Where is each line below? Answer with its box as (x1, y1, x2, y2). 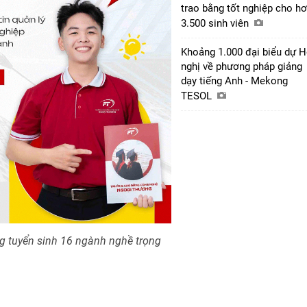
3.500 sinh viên (181, 16, 251, 29)
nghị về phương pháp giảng (181, 60, 302, 73)
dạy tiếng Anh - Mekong (181, 74, 288, 87)
